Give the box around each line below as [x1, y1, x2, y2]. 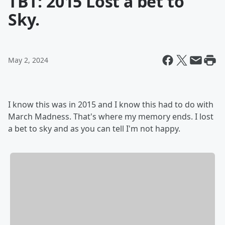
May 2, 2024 [8, 55, 48, 65]
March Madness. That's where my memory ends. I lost [8, 111, 213, 122]
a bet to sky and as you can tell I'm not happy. [8, 123, 180, 134]
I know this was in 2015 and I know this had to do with [8, 99, 213, 110]
